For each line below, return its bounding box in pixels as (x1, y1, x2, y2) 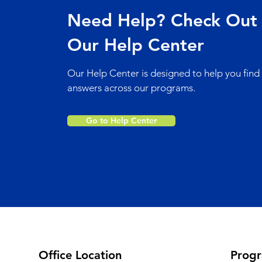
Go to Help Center (85, 115, 157, 126)
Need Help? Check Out (67, 10, 257, 31)
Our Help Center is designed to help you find (67, 67, 260, 79)
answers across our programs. (67, 82, 198, 94)
